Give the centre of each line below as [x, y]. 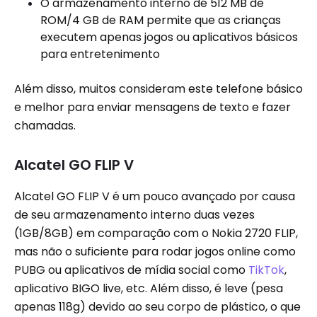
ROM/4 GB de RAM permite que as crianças [161, 20]
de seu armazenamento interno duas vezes [134, 215]
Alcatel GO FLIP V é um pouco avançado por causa [155, 196]
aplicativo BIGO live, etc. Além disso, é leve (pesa [149, 288]
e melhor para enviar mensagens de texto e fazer [152, 107]
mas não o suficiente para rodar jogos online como [155, 252]
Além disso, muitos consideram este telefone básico [158, 89]
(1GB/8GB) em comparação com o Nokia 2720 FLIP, [156, 233]
